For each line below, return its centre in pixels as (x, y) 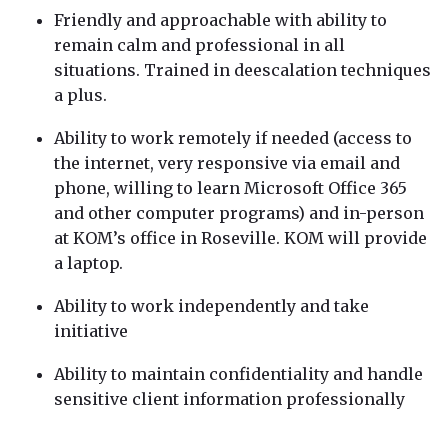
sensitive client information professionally (229, 398)
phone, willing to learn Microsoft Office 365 (230, 187)
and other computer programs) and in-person (239, 212)
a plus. (80, 94)
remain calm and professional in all (199, 44)
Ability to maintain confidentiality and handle (238, 373)
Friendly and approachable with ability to (220, 19)
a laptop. (88, 262)
